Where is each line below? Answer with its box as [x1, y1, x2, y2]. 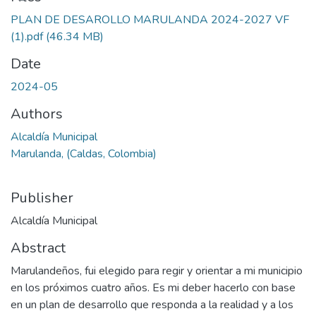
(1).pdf [11, 28, 46, 44]
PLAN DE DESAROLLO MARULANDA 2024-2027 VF [11, 11, 289, 28]
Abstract [11, 238, 66, 257]
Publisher [11, 188, 73, 207]
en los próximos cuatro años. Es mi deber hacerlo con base [11, 279, 296, 296]
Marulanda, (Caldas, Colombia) [11, 145, 157, 162]
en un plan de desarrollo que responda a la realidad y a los [11, 296, 293, 312]
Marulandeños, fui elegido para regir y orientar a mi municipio [11, 262, 303, 279]
